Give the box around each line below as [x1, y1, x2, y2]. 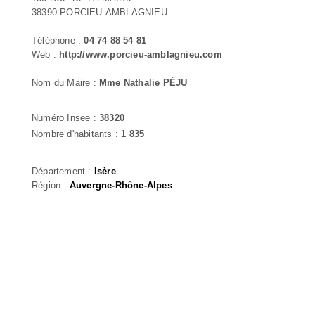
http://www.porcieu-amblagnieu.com [59, 49, 222, 60]
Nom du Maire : [32, 77, 99, 88]
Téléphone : [32, 34, 84, 46]
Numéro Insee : [32, 112, 99, 123]
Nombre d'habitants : [32, 128, 122, 139]
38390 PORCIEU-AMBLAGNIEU [32, 6, 167, 18]
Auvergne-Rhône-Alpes [69, 179, 172, 191]
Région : [32, 179, 70, 191]
